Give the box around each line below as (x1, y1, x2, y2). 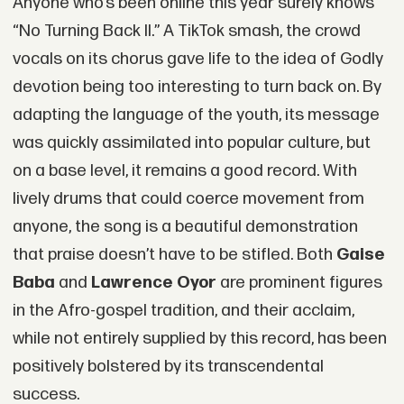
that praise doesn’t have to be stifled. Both (12, 244, 336, 266)
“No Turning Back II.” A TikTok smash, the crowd (12, 21, 361, 42)
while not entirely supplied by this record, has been (12, 328, 387, 350)
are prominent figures (216, 272, 382, 294)
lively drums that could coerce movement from (12, 188, 364, 210)
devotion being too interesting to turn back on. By (12, 77, 381, 98)
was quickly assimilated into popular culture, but (12, 133, 371, 154)
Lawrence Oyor (90, 272, 216, 294)
